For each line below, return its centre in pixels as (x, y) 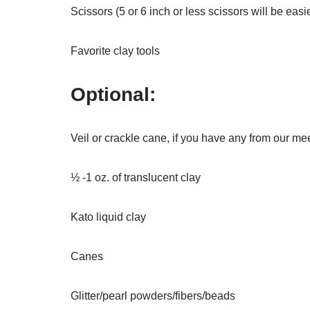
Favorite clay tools (115, 51)
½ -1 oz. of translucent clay (136, 177)
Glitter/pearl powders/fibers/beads (153, 296)
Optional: (113, 94)
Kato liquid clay (108, 217)
